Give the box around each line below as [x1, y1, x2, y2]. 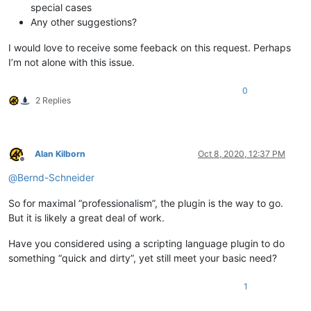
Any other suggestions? [31, 16, 137, 28]
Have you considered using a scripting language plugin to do [8, 237, 285, 250]
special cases [31, 1, 92, 14]
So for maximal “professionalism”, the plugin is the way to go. [8, 197, 283, 210]
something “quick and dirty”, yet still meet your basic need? [8, 252, 277, 264]
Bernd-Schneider [17, 171, 94, 184]
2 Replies [35, 95, 71, 106]
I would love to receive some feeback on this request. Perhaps [8, 42, 291, 54]
